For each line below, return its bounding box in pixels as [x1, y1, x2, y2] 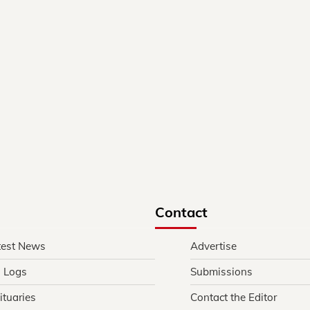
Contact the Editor [190, 290, 277, 304]
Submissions [190, 264, 253, 278]
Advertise [190, 239, 237, 253]
